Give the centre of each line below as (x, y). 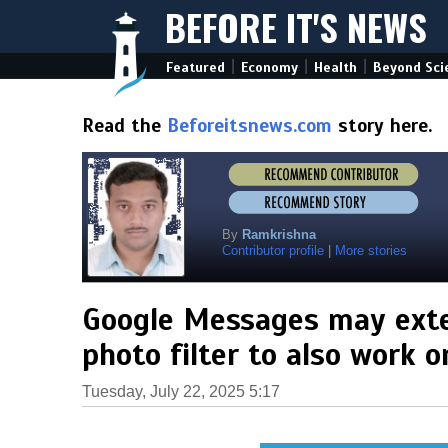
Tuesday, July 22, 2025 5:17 (181, 391)
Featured (195, 67)
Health (335, 67)
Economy (269, 67)
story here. (382, 125)
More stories (371, 250)
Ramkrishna (279, 234)
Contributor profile (273, 250)
